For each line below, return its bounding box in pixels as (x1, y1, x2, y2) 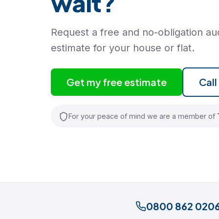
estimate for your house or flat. (51, 42, 195, 54)
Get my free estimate (66, 76, 167, 88)
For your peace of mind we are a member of (68, 112, 217, 120)
